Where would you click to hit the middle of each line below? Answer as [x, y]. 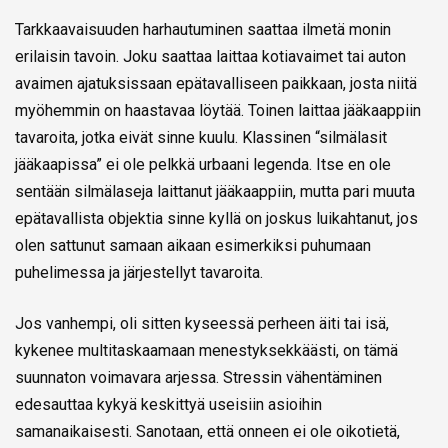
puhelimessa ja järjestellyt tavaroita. [139, 272]
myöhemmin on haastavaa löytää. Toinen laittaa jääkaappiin [218, 110]
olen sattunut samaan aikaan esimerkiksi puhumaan [193, 245]
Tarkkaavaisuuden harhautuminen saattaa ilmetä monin [203, 29]
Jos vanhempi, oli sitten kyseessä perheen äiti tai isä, [202, 323]
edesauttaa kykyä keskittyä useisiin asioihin [168, 404]
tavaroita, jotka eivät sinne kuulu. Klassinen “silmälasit [201, 137]
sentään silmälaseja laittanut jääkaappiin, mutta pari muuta [215, 191]
